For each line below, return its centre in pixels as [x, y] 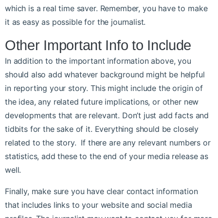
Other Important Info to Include [98, 45]
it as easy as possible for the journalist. [75, 22]
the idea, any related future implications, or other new [102, 102]
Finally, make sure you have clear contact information [101, 191]
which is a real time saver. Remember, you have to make [106, 9]
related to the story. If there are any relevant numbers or [108, 143]
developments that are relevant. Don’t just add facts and [107, 116]
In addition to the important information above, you [98, 61]
